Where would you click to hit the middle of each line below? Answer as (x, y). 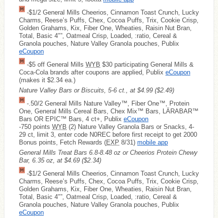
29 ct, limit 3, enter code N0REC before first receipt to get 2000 (108, 134)
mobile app (153, 142)
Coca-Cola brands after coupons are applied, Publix (92, 72)
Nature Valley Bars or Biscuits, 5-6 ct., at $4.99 (87, 90)
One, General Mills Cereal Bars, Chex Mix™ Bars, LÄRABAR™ (109, 111)
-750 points (36, 127)
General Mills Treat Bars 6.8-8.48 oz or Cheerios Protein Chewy (108, 152)
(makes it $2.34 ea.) (47, 80)
